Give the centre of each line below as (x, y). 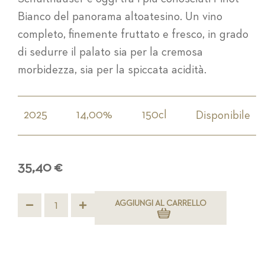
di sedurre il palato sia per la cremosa (110, 52)
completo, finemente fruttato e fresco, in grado (133, 34)
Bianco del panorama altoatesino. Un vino (120, 16)
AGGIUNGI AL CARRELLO (161, 203)
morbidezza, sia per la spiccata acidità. (112, 70)
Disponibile (223, 115)
